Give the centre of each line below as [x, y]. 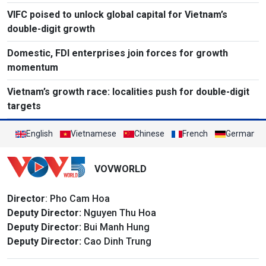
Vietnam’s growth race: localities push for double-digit [128, 92]
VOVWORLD [120, 169]
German [241, 134]
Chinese [149, 134]
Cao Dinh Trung [116, 241]
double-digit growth [51, 29]
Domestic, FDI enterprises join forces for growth [118, 53]
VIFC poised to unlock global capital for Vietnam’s [117, 15]
